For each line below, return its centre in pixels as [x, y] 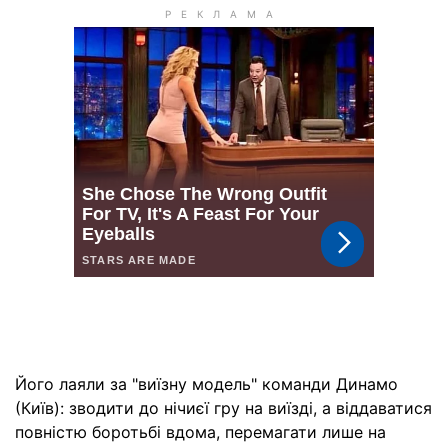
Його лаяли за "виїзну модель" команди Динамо [206, 383]
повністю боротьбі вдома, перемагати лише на [200, 431]
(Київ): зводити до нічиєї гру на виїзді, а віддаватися [223, 407]
